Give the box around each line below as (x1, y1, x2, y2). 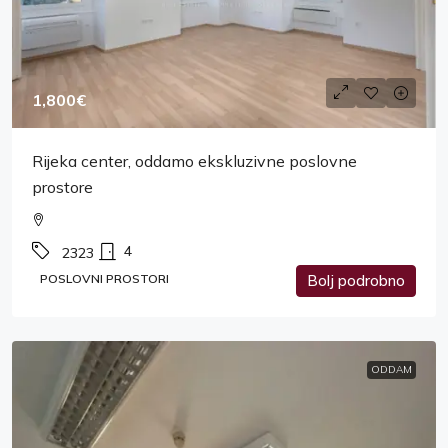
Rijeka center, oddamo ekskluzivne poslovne (32, 150, 357, 171)
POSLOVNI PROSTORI (40, 270, 169, 286)
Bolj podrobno (307, 270, 405, 290)
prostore (32, 176, 93, 197)
